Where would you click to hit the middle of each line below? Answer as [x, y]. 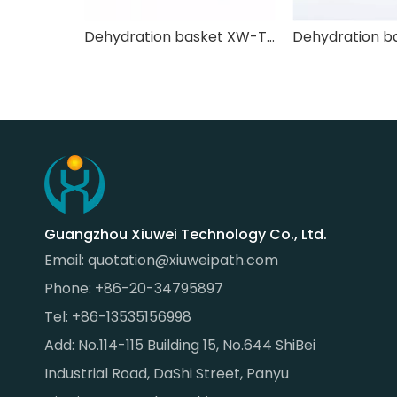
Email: [66, 260]
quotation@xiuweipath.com [183, 260]
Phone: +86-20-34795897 [134, 288]
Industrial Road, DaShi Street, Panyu [167, 374]
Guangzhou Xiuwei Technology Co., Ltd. [186, 234]
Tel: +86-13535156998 [118, 317]
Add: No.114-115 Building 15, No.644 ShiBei [180, 345]
